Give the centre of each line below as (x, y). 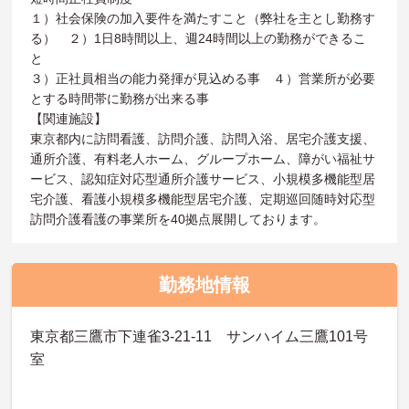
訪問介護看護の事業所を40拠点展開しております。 (178, 219)
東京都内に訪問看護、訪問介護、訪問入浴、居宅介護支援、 (203, 138)
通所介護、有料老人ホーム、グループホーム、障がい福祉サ (203, 158)
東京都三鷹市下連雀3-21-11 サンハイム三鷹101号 (199, 336)
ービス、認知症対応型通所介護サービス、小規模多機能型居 (203, 178)
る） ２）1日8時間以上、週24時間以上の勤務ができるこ (199, 38)
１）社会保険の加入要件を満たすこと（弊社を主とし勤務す (203, 18)
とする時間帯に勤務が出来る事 (120, 98)
